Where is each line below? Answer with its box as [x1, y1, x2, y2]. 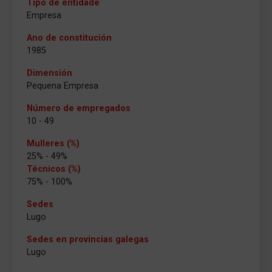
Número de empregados [27, 103, 131, 114]
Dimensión [27, 68, 72, 78]
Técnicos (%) [27, 164, 81, 174]
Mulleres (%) [27, 138, 80, 149]
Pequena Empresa [27, 81, 98, 91]
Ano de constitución [27, 33, 112, 43]
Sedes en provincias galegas [27, 234, 149, 245]
